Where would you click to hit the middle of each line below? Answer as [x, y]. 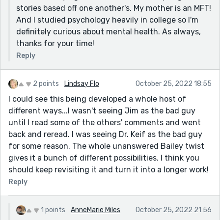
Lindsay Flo [82, 83]
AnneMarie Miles [96, 210]
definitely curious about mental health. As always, [109, 31]
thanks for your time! [55, 43]
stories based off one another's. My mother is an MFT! [114, 8]
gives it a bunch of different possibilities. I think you [104, 158]
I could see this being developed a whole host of [97, 99]
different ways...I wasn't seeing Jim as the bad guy [102, 110]
